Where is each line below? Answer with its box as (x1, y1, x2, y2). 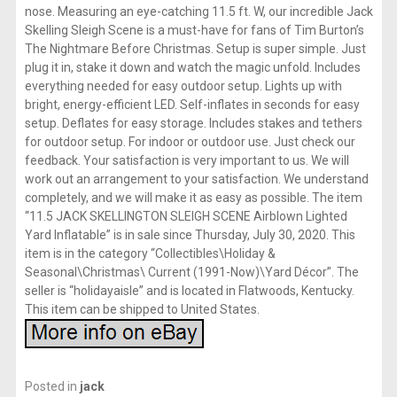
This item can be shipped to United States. (24, 301, 260, 316)
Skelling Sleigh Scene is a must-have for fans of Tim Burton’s (24, 22, 364, 37)
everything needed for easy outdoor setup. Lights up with (24, 78, 342, 93)
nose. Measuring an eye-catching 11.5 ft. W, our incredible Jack (24, 4, 373, 19)
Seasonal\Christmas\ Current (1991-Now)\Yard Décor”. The (24, 264, 359, 279)
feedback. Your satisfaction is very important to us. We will (24, 152, 349, 167)
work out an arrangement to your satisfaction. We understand (24, 171, 369, 186)
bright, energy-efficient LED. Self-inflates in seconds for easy (24, 97, 360, 112)
